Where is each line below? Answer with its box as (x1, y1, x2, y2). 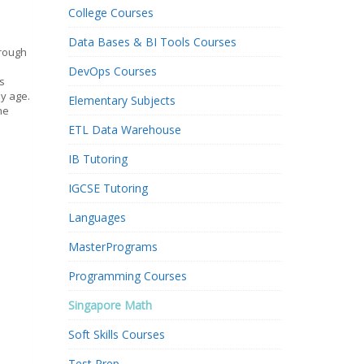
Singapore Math (67, 297, 152, 313)
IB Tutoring (67, 151, 128, 167)
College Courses (67, 5, 154, 20)
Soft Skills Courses (67, 327, 165, 342)
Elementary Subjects (67, 93, 175, 108)
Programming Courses (67, 268, 187, 284)
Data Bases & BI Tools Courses (67, 34, 236, 50)
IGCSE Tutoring (67, 180, 148, 196)
